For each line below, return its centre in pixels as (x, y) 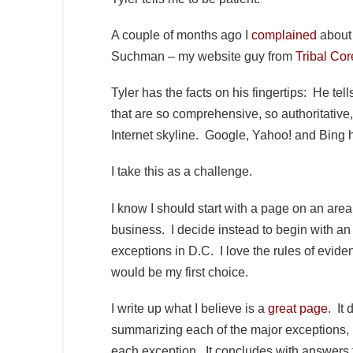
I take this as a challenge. (181, 172)
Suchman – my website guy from (203, 57)
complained (284, 35)
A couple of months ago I (181, 35)
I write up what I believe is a (189, 308)
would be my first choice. (181, 272)
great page (297, 308)
